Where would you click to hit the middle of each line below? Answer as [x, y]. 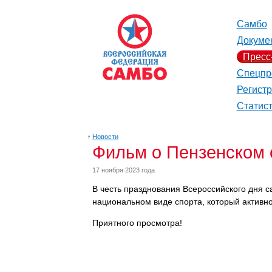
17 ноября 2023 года [124, 170]
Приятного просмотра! [137, 223]
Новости [106, 137]
